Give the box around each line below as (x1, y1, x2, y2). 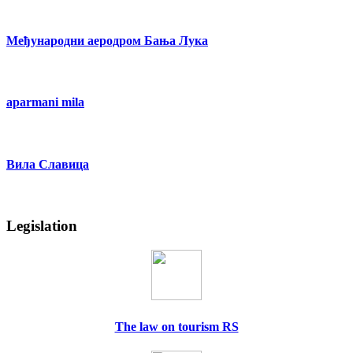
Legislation (6, 217, 77, 234)
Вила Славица (6, 157, 89, 171)
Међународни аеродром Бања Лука (6, 33, 208, 47)
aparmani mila (6, 95, 84, 110)
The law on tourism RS (114, 319, 239, 333)
